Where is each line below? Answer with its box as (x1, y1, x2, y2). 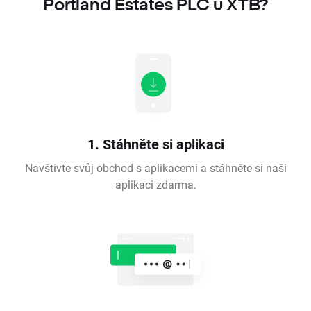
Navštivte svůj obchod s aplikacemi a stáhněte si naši (24, 160, 287, 176)
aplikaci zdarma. (115, 177, 196, 192)
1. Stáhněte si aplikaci (87, 135, 224, 153)
